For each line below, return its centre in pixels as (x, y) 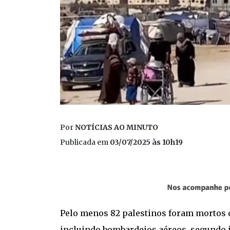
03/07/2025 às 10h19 (146, 142)
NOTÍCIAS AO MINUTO (117, 127)
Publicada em (85, 142)
